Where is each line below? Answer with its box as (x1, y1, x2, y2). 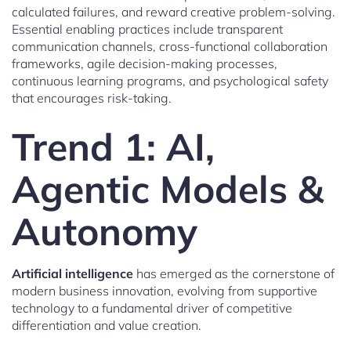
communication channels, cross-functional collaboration (12, 38, 327, 55)
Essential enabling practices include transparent (12, 21, 283, 38)
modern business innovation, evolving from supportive (12, 283, 317, 299)
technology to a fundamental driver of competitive (12, 300, 292, 317)
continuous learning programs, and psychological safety (12, 73, 328, 89)
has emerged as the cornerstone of (133, 266, 335, 282)
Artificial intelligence (12, 266, 133, 282)
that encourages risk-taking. (12, 90, 172, 107)
